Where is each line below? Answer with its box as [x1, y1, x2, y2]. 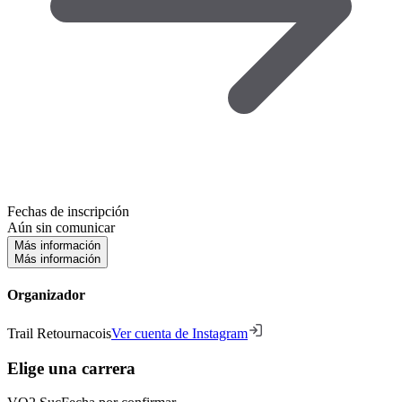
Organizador [7, 286, 85, 302]
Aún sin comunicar [7, 219, 115, 235]
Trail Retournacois [7, 326, 111, 342]
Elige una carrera [7, 358, 135, 378]
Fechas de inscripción [7, 203, 129, 219]
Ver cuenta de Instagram [111, 326, 248, 342]
